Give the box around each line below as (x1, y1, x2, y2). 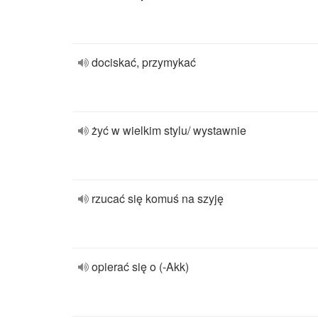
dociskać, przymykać (92, 54, 196, 70)
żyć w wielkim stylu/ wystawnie (92, 122, 246, 138)
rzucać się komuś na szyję (92, 190, 224, 207)
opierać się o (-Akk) (92, 258, 189, 275)
